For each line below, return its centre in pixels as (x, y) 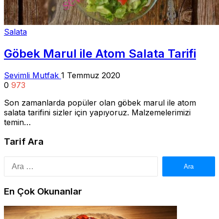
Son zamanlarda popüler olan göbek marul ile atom (100, 102)
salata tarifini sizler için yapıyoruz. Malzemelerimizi (97, 112)
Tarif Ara (24, 142)
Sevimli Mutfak (33, 75)
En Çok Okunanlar (43, 191)
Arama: (171, 161)
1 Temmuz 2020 (91, 75)
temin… (17, 122)
